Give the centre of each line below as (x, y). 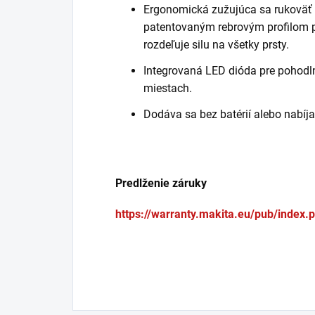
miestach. (168, 88)
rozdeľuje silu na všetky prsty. (216, 44)
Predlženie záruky (161, 183)
